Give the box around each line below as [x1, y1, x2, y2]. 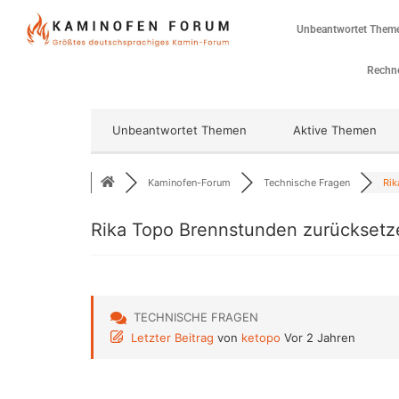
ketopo [241, 330, 281, 346]
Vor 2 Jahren [284, 330, 355, 346]
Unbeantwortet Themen [112, 123, 247, 137]
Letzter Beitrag [131, 330, 214, 346]
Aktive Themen [293, 123, 377, 137]
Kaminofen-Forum [148, 176, 231, 189]
